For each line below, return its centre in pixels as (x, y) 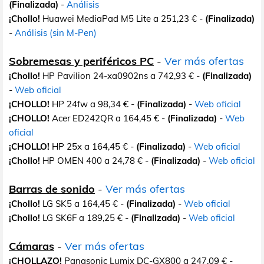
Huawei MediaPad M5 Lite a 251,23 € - (123, 18)
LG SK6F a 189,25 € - (85, 217)
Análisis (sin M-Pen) (56, 32)
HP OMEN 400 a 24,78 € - (95, 160)
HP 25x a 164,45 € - (93, 146)
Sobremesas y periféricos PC (81, 61)
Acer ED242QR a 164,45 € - (108, 118)
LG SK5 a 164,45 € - (83, 203)
